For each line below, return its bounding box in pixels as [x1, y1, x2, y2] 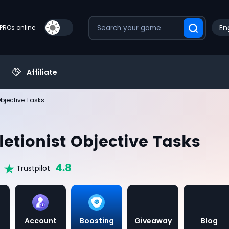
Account [24, 215, 57, 226]
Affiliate [27, 66, 57, 77]
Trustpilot [16, 163, 50, 173]
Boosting [79, 215, 114, 226]
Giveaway [134, 215, 172, 226]
